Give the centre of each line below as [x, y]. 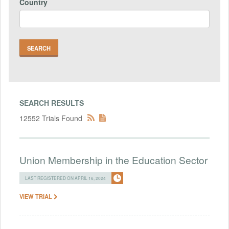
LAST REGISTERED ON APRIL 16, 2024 [65, 178]
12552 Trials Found [51, 118]
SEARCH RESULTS [52, 102]
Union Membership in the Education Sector [113, 159]
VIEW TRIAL [37, 196]
